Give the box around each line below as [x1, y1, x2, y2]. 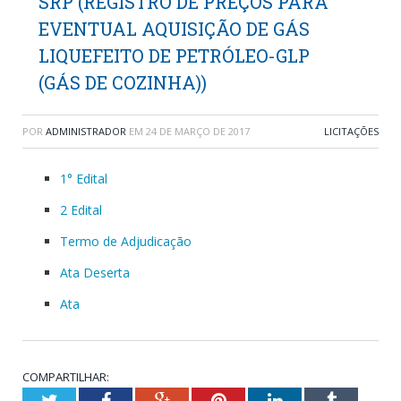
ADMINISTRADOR [46, 124, 126, 138]
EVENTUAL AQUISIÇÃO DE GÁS [38, 17, 310, 40]
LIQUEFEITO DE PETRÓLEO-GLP [38, 44, 310, 67]
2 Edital [60, 201, 102, 218]
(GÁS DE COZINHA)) [38, 71, 207, 94]
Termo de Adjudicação [60, 233, 192, 250]
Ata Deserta [60, 264, 130, 281]
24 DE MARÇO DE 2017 [146, 124, 250, 138]
